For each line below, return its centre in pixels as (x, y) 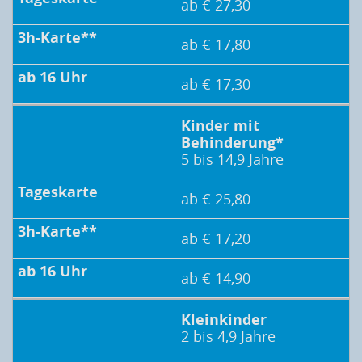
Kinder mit (220, 126)
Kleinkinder (224, 320)
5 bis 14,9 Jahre (232, 160)
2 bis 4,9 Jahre (228, 337)
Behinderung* (232, 143)
